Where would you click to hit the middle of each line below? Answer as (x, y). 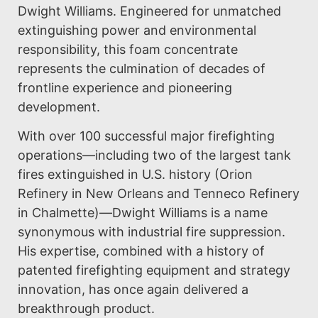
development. (59, 106)
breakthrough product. (86, 308)
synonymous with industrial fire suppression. (152, 231)
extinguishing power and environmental (137, 30)
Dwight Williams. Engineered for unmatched (149, 11)
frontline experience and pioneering (125, 87)
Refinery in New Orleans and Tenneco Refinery (159, 193)
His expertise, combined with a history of (141, 251)
